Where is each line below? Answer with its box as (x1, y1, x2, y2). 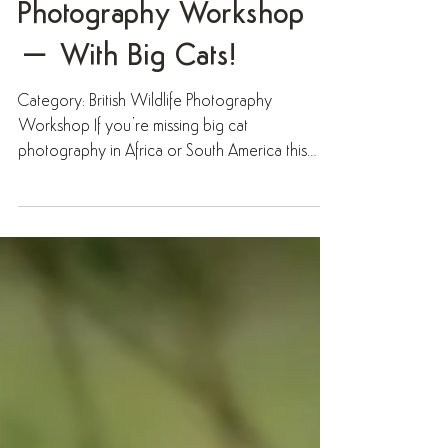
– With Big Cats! (18, 87, 236, 118)
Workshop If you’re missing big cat (18, 163, 248, 180)
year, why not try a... (18, 213, 153, 230)
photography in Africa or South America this (18, 188, 307, 205)
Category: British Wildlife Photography (18, 138, 272, 155)
